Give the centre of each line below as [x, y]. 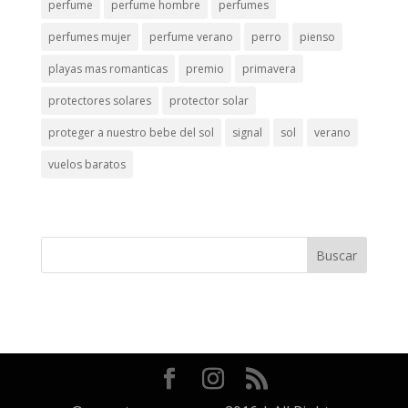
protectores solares [99, 100]
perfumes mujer [89, 36]
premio [204, 68]
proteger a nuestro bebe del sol [131, 132]
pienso [317, 36]
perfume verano [191, 36]
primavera [269, 68]
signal [247, 132]
